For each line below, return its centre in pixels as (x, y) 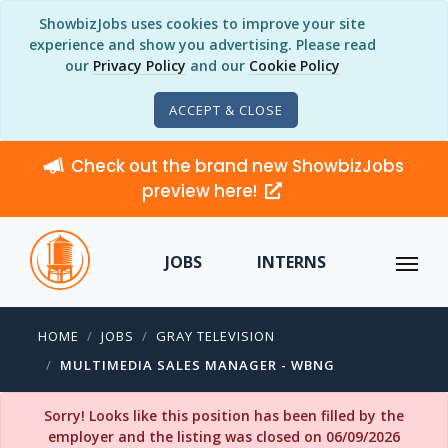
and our (217, 65)
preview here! (201, 191)
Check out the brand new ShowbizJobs (237, 166)
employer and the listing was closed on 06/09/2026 (224, 436)
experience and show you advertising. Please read (202, 44)
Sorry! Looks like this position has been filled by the (224, 415)
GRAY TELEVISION (215, 336)
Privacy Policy (139, 65)
